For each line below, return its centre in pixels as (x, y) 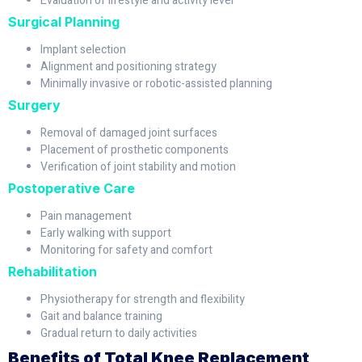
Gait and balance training (101, 316)
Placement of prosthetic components (135, 149)
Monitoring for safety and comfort (126, 250)
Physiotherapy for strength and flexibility (143, 299)
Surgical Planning (64, 21)
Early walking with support (106, 233)
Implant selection (83, 49)
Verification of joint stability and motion (138, 166)
